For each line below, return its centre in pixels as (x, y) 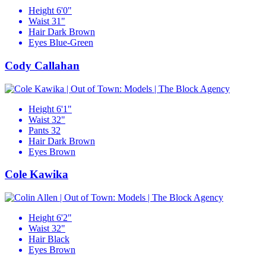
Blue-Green (71, 43)
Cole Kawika (37, 175)
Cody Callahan (42, 66)
